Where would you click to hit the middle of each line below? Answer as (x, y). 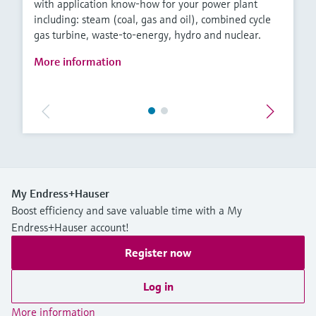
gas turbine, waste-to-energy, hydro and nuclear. (147, 35)
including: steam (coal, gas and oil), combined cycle (152, 19)
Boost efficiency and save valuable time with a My (127, 211)
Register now (158, 253)
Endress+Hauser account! (70, 227)
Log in (158, 287)
